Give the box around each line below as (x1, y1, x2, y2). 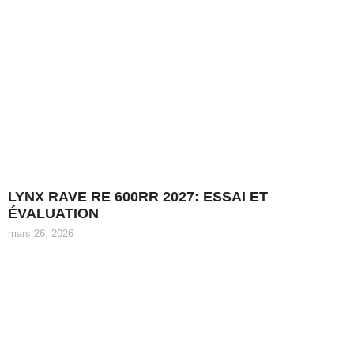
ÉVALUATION (8, 205, 99, 221)
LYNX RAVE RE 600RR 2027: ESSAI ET (8, 188, 268, 205)
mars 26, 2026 (8, 227, 73, 239)
